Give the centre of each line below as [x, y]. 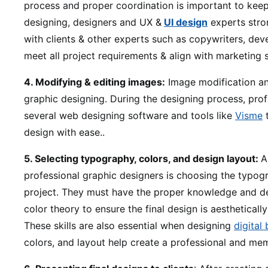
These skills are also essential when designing [129, 226]
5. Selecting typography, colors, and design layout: [142, 159]
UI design [186, 22]
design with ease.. [64, 132]
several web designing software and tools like [130, 115]
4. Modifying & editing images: [95, 82]
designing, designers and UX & [93, 22]
